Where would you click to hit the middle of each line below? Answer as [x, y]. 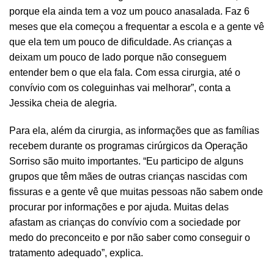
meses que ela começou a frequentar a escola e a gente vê [137, 26]
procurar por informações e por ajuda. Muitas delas [119, 207]
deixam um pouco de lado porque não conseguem [118, 57]
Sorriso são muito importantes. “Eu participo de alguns [126, 161]
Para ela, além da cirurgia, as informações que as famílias [134, 130]
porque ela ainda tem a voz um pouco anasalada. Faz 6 [129, 11]
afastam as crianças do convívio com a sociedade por [125, 222]
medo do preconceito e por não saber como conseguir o [130, 237]
